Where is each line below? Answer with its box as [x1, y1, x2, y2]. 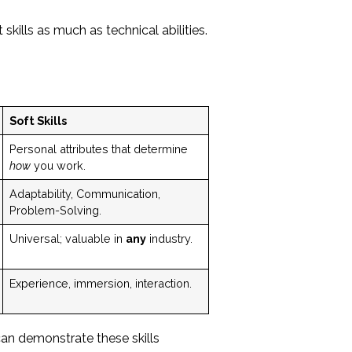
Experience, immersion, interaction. [9, 276, 192, 290]
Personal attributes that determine [9, 141, 188, 156]
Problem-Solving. [9, 203, 101, 217]
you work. [30, 158, 86, 172]
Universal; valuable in [9, 231, 126, 245]
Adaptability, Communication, [9, 186, 160, 200]
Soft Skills [9, 113, 67, 127]
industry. [145, 231, 192, 245]
